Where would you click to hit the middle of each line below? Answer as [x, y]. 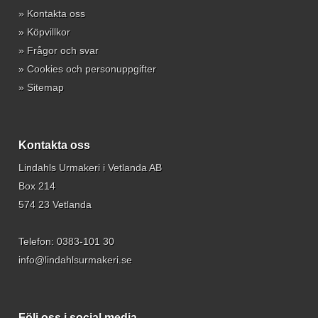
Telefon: [38, 241]
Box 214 [37, 186]
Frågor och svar [63, 50]
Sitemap [45, 87]
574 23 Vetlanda [55, 204]
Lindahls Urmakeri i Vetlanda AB [90, 167]
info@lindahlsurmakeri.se [75, 259]
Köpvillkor [49, 32]
